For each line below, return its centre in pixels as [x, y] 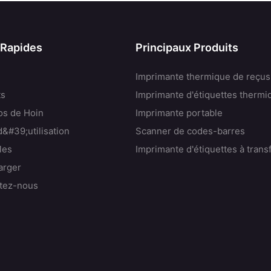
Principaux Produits [187, 48]
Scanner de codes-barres [190, 131]
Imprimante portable [179, 113]
